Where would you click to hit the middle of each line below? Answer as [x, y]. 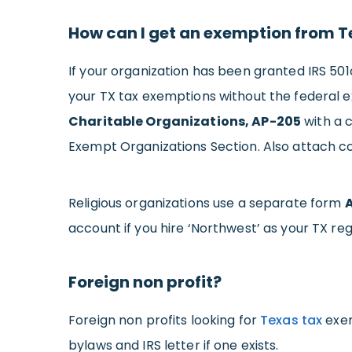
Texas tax [291, 320]
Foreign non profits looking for [164, 320]
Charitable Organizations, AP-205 [185, 121]
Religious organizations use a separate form [207, 203]
